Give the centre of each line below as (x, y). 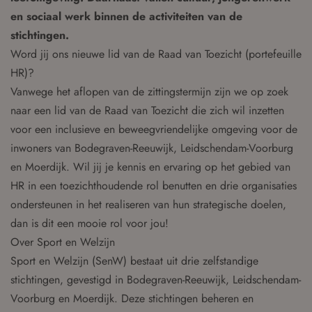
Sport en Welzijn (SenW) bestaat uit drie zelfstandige (134, 261)
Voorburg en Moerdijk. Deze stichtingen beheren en (132, 298)
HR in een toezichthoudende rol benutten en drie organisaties (154, 186)
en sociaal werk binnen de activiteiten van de (126, 16)
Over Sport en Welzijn (63, 242)
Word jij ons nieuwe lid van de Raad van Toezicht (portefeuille (156, 54)
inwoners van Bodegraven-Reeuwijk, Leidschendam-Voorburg (152, 148)
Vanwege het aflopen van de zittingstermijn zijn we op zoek (149, 92)
